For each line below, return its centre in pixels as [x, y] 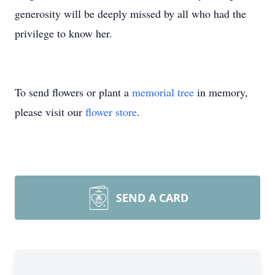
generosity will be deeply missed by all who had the [130, 14]
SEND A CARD [152, 198]
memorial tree [163, 92]
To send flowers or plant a [73, 92]
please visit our [50, 112]
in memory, [221, 92]
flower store [111, 112]
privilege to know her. [64, 33]
